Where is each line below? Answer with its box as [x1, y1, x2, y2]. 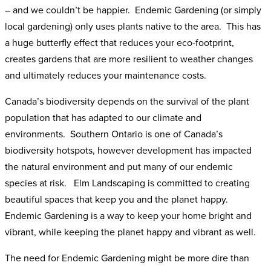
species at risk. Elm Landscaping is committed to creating [5, 175, 250, 189]
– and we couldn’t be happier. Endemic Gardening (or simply [5, 2, 261, 16]
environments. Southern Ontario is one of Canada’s [5, 126, 223, 140]
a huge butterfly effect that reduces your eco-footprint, [5, 35, 234, 49]
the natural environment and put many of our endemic [5, 159, 233, 173]
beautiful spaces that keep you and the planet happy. [5, 192, 230, 206]
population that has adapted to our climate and [5, 110, 201, 124]
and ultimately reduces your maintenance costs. [5, 68, 206, 82]
